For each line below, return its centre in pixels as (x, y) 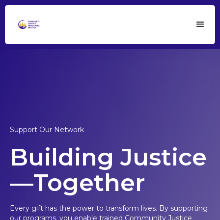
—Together (77, 183)
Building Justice (108, 157)
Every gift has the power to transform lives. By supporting (109, 208)
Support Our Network (47, 130)
